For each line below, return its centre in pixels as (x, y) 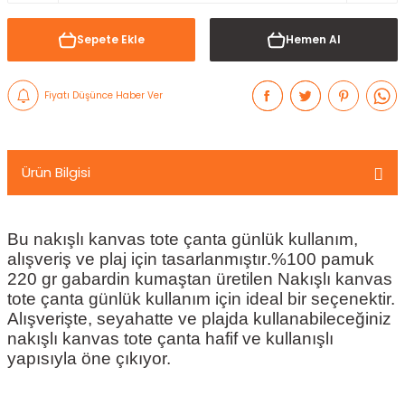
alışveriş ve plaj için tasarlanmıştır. (139, 259)
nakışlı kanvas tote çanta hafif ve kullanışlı (170, 339)
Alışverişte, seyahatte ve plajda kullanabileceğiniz (199, 319)
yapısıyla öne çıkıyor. (89, 358)
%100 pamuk (323, 259)
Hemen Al (313, 39)
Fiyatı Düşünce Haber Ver (104, 95)
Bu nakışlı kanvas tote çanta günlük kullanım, (183, 239)
